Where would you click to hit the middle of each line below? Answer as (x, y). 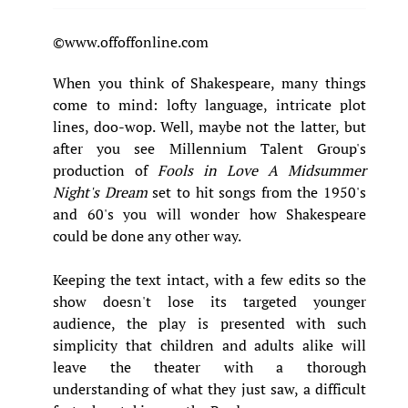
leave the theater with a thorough (209, 367)
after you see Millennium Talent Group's (209, 148)
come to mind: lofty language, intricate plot (209, 104)
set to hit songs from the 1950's (256, 192)
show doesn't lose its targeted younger (209, 301)
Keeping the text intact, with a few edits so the (209, 279)
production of (105, 170)
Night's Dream (100, 192)
